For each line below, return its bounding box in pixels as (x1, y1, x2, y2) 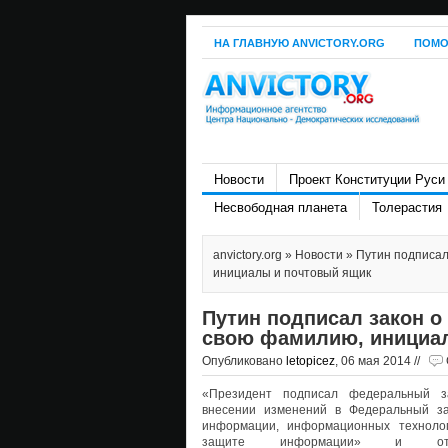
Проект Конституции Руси (289, 172, 445, 187)
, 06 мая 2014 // (335, 354, 423, 368)
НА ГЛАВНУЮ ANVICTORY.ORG (214, 37, 385, 49)
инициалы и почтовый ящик (213, 266, 371, 280)
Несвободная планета (214, 200, 347, 215)
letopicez (286, 354, 335, 368)
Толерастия (372, 200, 442, 215)
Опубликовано (202, 354, 286, 368)
